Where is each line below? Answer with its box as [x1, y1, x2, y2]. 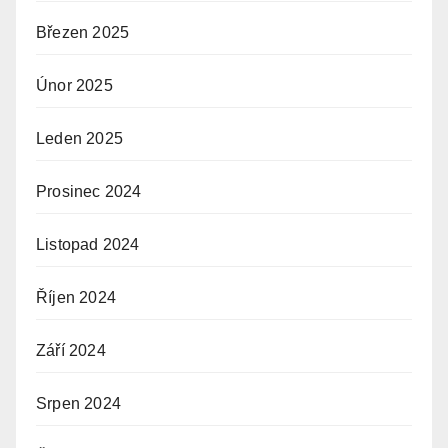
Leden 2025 [36, 130, 123, 148]
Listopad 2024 [36, 236, 140, 254]
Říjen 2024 [36, 289, 116, 307]
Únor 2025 [36, 77, 113, 95]
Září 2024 [36, 342, 106, 360]
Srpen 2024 [36, 395, 121, 413]
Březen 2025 [36, 24, 130, 42]
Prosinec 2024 [36, 183, 142, 201]
